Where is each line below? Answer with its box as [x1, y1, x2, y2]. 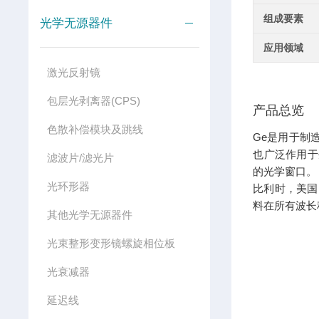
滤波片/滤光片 [46, 152, 114, 164]
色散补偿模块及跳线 [46, 123, 143, 135]
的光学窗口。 [253, 165, 318, 177]
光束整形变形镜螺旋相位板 [46, 237, 175, 249]
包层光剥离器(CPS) [46, 95, 140, 107]
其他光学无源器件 [46, 209, 132, 221]
